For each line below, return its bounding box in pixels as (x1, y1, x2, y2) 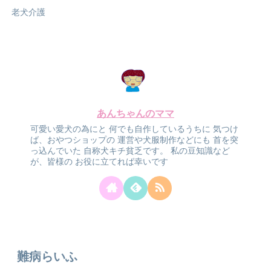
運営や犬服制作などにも (115, 135, 211, 145)
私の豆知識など (168, 146, 230, 156)
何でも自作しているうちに (106, 124, 211, 134)
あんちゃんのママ (97, 108, 174, 119)
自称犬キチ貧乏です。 (81, 146, 169, 156)
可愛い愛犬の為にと (30, 124, 107, 134)
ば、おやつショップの (30, 135, 116, 145)
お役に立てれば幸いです (73, 157, 169, 167)
